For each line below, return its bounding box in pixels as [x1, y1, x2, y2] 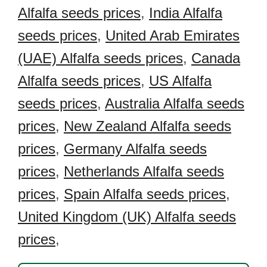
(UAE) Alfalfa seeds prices [18, 50, 183, 66]
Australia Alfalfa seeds [105, 95, 244, 111]
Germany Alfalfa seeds [64, 141, 207, 157]
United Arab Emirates [105, 27, 240, 44]
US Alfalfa [149, 73, 212, 89]
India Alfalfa [149, 5, 222, 21]
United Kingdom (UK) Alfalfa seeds [18, 209, 236, 225]
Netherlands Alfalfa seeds [64, 163, 224, 179]
